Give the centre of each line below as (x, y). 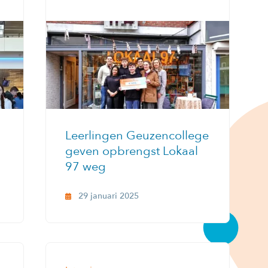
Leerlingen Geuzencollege (137, 135)
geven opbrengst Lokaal (132, 151)
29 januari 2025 (109, 196)
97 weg (86, 166)
